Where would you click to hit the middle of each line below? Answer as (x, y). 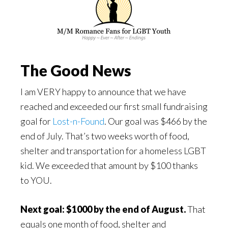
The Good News (76, 70)
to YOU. (36, 180)
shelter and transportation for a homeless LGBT (113, 151)
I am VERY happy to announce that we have (103, 92)
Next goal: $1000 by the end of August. (103, 209)
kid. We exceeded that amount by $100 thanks (109, 165)
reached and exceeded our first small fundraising (114, 106)
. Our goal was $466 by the (156, 121)
